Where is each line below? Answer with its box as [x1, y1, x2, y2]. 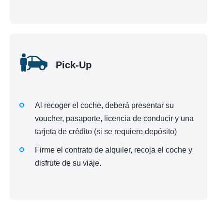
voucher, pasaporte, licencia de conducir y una [35, 114, 194, 123]
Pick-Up [56, 59, 92, 70]
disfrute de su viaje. [35, 159, 101, 168]
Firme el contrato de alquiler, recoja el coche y [35, 146, 192, 155]
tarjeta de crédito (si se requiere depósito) [35, 127, 177, 136]
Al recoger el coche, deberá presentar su [35, 101, 174, 109]
